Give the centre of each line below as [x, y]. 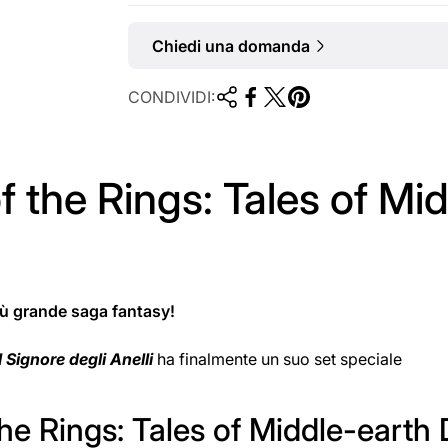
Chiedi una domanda [231, 46]
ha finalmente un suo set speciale [279, 359]
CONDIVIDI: [171, 97]
